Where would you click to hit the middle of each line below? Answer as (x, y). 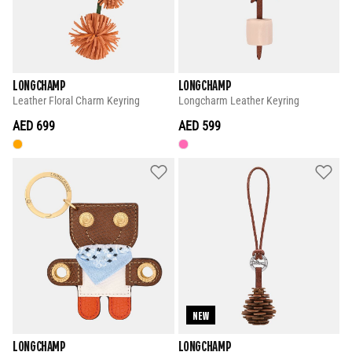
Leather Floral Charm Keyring (76, 101)
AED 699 (34, 126)
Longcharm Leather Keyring (238, 101)
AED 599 (199, 126)
